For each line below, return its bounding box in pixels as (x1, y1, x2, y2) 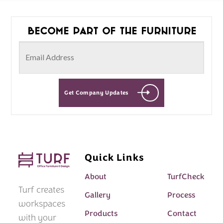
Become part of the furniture (27, 24, 196, 37)
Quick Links (84, 151, 144, 165)
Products (84, 208, 117, 220)
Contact (167, 208, 197, 220)
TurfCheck (167, 171, 205, 183)
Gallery (84, 190, 111, 201)
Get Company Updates (64, 89, 129, 97)
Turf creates (18, 183, 65, 196)
